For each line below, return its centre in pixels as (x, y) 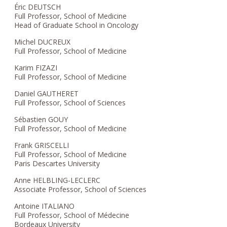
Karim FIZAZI (36, 67)
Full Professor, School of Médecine (72, 215)
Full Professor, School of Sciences (70, 102)
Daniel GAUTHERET (47, 93)
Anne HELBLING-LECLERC (58, 180)
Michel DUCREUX (43, 42)
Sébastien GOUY (41, 119)
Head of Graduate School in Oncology (77, 25)
